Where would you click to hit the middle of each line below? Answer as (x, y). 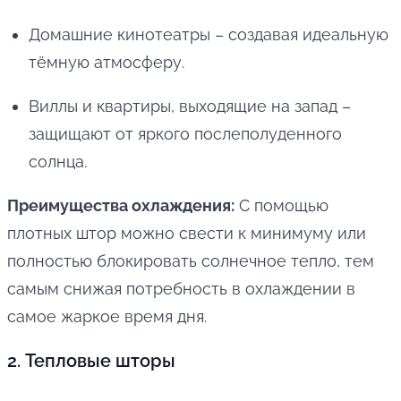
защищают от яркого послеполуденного (185, 134)
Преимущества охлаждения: (121, 206)
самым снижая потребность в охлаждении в (181, 289)
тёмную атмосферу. (107, 63)
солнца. (58, 162)
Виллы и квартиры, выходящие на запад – (190, 107)
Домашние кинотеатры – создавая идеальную (209, 35)
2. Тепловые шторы (91, 361)
